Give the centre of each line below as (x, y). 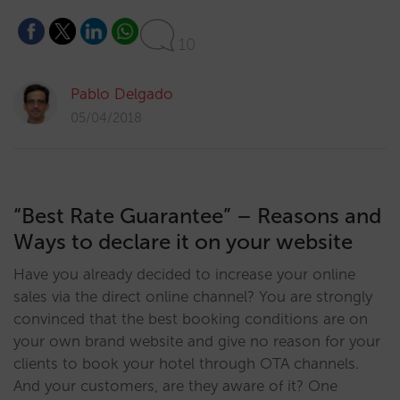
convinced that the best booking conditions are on (191, 319)
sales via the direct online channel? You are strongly (193, 296)
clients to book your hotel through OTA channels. (186, 363)
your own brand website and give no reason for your (197, 341)
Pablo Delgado (122, 94)
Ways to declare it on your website (183, 242)
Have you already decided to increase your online (184, 274)
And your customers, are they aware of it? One (175, 386)
